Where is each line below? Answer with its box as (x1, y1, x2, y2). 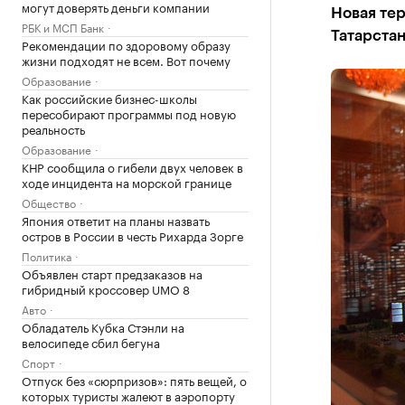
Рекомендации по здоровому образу (22, 35, 231, 53)
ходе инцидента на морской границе (22, 173, 231, 191)
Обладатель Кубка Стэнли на (22, 317, 184, 335)
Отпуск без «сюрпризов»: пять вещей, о (22, 371, 247, 389)
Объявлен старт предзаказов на (22, 264, 202, 282)
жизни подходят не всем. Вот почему (22, 51, 231, 69)
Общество (22, 193, 76, 211)
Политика (22, 247, 71, 264)
